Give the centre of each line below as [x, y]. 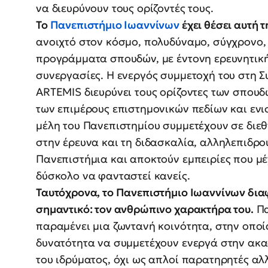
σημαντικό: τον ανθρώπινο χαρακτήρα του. [145, 209]
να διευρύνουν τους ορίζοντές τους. [125, 8]
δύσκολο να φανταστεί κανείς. [115, 176]
